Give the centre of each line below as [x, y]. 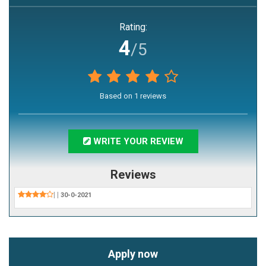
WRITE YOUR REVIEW [137, 141]
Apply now [133, 254]
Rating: [133, 27]
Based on [117, 96]
